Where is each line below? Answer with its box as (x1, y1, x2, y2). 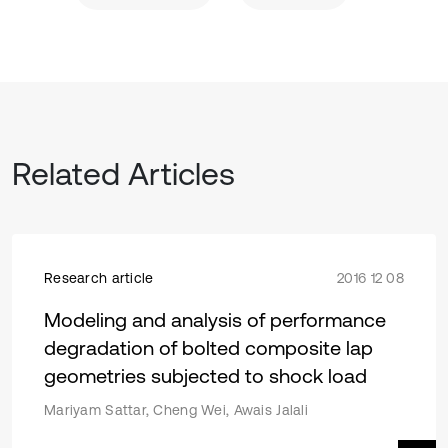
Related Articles (12, 155, 235, 192)
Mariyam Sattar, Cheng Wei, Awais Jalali (44, 402, 308, 418)
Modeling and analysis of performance (44, 308, 386, 331)
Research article (44, 270, 154, 286)
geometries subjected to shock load (44, 364, 367, 387)
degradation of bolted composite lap (44, 336, 373, 359)
